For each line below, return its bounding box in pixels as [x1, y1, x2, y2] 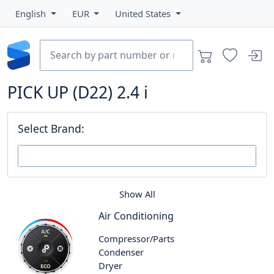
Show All [119, 187, 155, 200]
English [15, 7, 48, 20]
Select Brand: [18, 120, 84, 136]
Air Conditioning [98, 209, 174, 223]
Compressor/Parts [98, 232, 175, 245]
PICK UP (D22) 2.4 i [7, 81, 148, 103]
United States [115, 7, 174, 20]
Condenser [98, 245, 144, 258]
